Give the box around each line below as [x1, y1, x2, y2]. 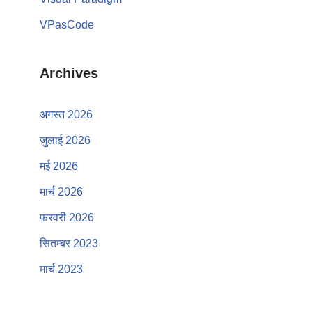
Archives [40, 65, 98, 81]
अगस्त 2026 [40, 108, 93, 120]
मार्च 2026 [40, 185, 83, 198]
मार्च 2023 [40, 263, 83, 275]
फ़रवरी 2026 [40, 211, 94, 224]
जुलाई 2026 [40, 134, 91, 146]
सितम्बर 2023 [40, 237, 98, 249]
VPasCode [40, 18, 94, 31]
